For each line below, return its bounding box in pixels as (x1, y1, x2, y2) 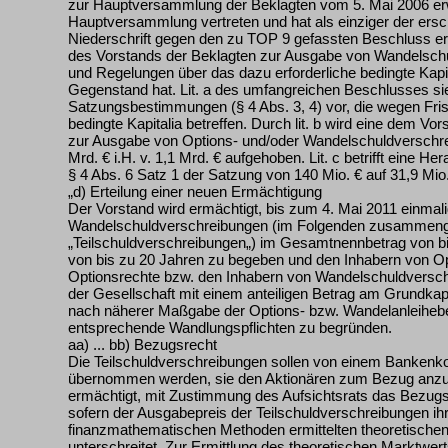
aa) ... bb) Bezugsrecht (68, 336, 217, 353)
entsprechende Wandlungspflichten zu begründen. (68, 319, 392, 336)
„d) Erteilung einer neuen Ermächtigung (68, 183, 322, 200)
